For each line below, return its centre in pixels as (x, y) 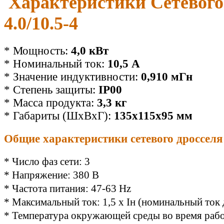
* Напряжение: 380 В (51, 175)
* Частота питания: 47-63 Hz (67, 188)
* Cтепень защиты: (51, 90)
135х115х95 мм (153, 116)
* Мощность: (37, 51)
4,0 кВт (90, 51)
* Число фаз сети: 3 (47, 161)
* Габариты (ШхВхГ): (59, 116)
